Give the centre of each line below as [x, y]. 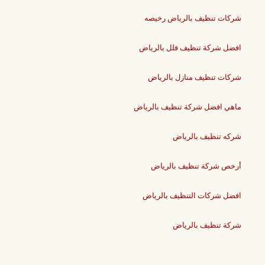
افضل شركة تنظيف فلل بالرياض [190, 48]
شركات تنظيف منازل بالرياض [195, 77]
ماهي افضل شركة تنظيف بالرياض [188, 107]
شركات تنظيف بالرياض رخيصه [193, 18]
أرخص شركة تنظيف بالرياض [196, 166]
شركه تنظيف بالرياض [207, 137]
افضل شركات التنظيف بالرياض [192, 196]
